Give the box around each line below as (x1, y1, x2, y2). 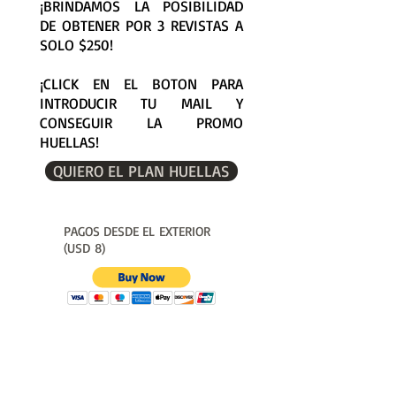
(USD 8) (64, 240, 105, 256)
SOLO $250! (40, 35, 118, 54)
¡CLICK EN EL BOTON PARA (40, 74, 243, 93)
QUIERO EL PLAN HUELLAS (53, 161, 230, 180)
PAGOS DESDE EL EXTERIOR (64, 223, 210, 240)
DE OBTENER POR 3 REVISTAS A (40, 16, 243, 34)
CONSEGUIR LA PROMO (40, 113, 243, 132)
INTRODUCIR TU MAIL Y (40, 94, 243, 112)
